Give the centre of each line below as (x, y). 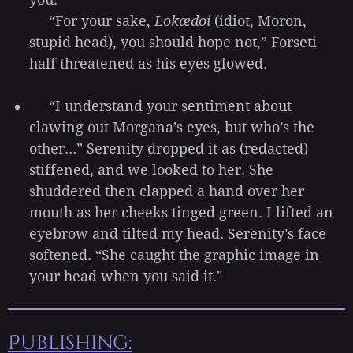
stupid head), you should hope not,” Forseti (173, 42)
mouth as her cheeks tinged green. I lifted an (181, 212)
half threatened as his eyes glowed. (148, 63)
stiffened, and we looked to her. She (151, 169)
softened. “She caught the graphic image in (174, 255)
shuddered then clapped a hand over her (167, 191)
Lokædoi (182, 20)
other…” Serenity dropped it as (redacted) (169, 148)
